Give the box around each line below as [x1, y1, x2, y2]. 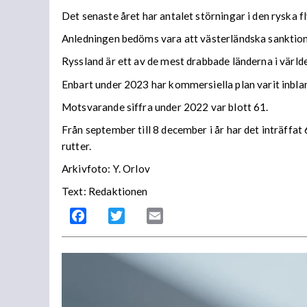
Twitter [125, 209, 160, 223]
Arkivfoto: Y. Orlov [62, 162, 150, 175]
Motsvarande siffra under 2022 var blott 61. [62, 100, 269, 113]
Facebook [86, 209, 134, 223]
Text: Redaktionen [62, 185, 148, 198]
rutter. [62, 139, 92, 152]
